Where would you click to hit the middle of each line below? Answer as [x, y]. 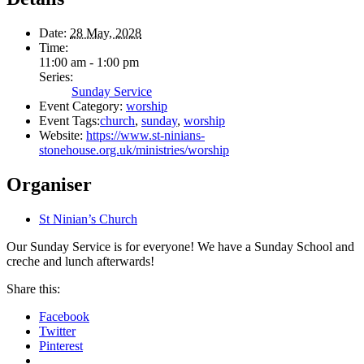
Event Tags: [69, 121]
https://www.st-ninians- [145, 135]
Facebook [64, 316]
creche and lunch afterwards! [80, 261]
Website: [61, 135]
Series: [56, 77]
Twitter [57, 331]
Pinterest [61, 345]
